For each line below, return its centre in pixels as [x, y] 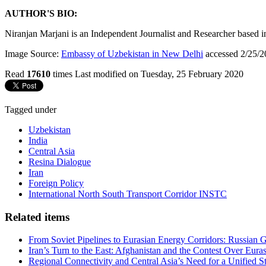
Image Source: [33, 53]
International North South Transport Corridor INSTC [128, 194]
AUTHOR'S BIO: [42, 13]
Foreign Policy [56, 183]
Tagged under [31, 109]
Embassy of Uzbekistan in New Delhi [132, 53]
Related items [37, 217]
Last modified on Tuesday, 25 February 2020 [159, 74]
